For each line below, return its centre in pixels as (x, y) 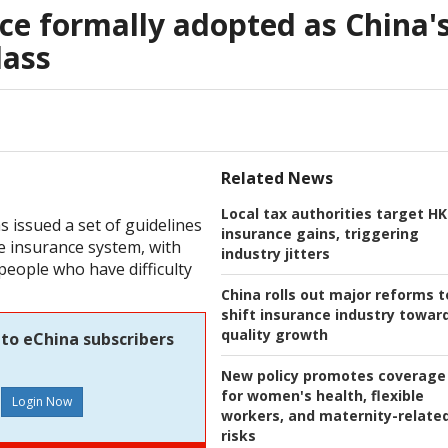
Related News (277, 178)
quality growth (274, 335)
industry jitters (275, 254)
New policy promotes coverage (333, 376)
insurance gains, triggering (320, 234)
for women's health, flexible (322, 396)
